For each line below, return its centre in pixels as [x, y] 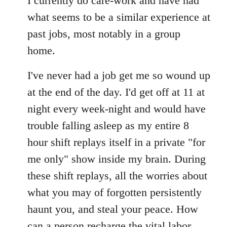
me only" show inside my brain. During [117, 159]
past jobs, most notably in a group [104, 34]
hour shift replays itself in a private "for [116, 142]
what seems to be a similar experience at [119, 17]
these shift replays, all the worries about [117, 176]
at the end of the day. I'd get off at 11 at [116, 92]
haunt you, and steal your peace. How [113, 209]
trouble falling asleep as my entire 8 [108, 126]
